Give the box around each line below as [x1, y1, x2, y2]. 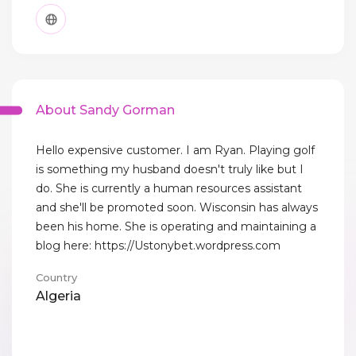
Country [36, 271, 77, 284]
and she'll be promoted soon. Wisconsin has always [36, 200, 318, 215]
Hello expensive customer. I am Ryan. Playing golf [36, 143, 315, 158]
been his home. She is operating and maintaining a [36, 219, 316, 234]
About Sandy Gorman [36, 103, 175, 118]
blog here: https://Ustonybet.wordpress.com [36, 238, 281, 253]
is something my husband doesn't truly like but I [36, 162, 304, 177]
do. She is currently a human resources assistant [36, 181, 302, 196]
